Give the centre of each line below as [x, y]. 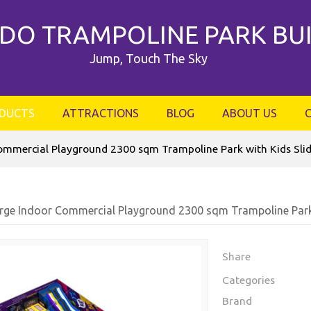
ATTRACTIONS [100, 113]
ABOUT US [249, 113]
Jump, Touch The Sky [148, 58]
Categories [249, 279]
